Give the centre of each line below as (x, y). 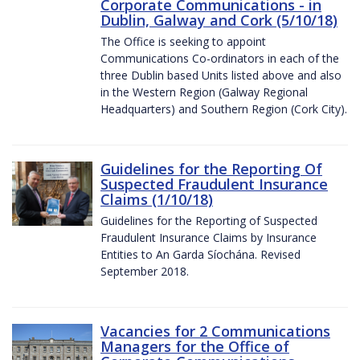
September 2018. (145, 272)
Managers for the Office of (195, 347)
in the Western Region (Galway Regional (204, 92)
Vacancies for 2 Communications (215, 331)
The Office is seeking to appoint (183, 42)
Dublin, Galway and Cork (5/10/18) (219, 20)
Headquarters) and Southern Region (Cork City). (224, 109)
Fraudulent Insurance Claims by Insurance (209, 238)
